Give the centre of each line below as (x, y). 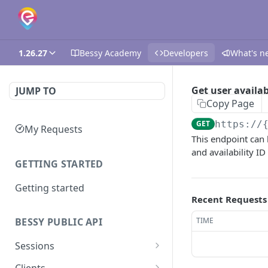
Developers (186, 53)
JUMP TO (36, 91)
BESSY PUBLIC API (59, 222)
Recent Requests (229, 199)
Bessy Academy (110, 53)
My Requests (54, 129)
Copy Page (230, 103)
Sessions (35, 246)
